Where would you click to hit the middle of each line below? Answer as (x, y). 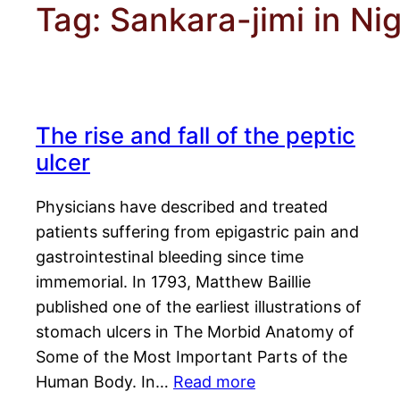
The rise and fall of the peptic (196, 136)
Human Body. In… (104, 382)
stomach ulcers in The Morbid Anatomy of (195, 332)
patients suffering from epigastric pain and (197, 232)
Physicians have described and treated (182, 207)
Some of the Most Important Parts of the (192, 357)
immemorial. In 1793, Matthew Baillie (173, 282)
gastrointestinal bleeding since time (170, 257)
